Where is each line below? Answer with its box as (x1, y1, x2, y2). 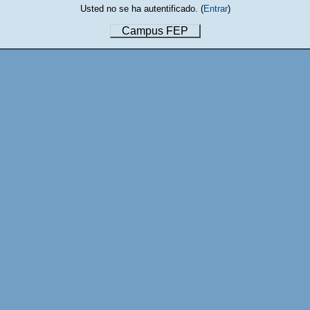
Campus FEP (121, 25, 188, 37)
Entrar (203, 3, 228, 14)
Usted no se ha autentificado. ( (80, 3, 203, 14)
